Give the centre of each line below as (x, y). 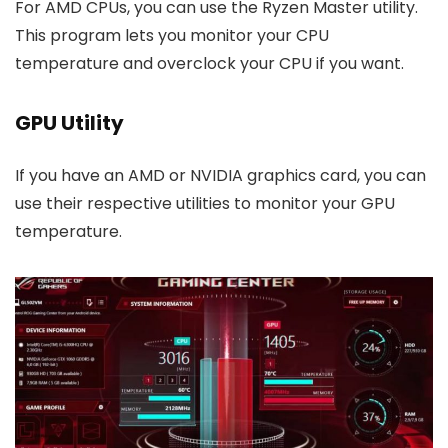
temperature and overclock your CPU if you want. (209, 63)
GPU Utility (69, 122)
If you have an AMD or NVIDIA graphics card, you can (220, 175)
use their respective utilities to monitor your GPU (205, 203)
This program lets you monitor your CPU (172, 35)
